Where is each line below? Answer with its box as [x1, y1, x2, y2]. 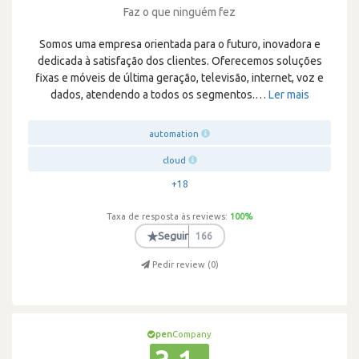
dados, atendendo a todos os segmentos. [50, 88, 255, 101]
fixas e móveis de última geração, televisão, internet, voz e [35, 71, 324, 84]
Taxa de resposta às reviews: [107, 212, 228, 221]
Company [172, 329, 212, 339]
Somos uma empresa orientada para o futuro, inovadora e [38, 38, 321, 50]
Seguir [158, 230, 188, 241]
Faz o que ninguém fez [123, 6, 236, 18]
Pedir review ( [151, 260, 211, 269]
